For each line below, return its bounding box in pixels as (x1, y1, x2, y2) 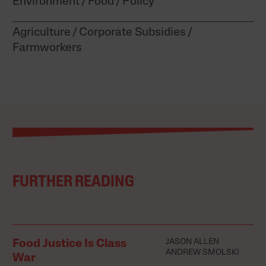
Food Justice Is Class (12, 238, 127, 251)
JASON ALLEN (165, 237, 219, 247)
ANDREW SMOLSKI (165, 248, 239, 258)
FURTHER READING (12, 175, 135, 191)
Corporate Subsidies (79, 27, 186, 39)
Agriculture (12, 27, 71, 39)
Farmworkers (12, 42, 83, 55)
